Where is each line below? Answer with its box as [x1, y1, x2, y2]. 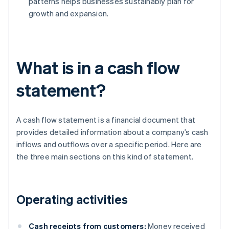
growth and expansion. [29, 8, 109, 19]
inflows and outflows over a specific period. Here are [16, 139, 202, 150]
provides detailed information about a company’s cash [16, 127, 209, 138]
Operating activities [16, 191, 128, 208]
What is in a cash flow [16, 56, 180, 79]
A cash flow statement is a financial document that [16, 114, 196, 125]
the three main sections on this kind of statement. [16, 151, 194, 162]
